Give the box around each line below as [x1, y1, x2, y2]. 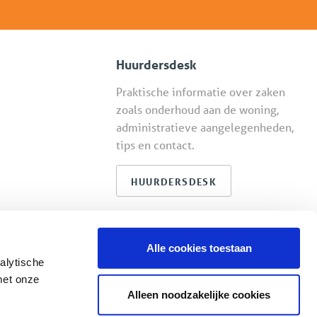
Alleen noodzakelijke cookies [127, 288, 270, 301]
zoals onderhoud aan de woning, [116, 102, 279, 117]
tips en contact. [116, 137, 195, 153]
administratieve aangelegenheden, [116, 120, 294, 135]
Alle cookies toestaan [146, 241, 252, 254]
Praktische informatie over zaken [116, 84, 286, 100]
